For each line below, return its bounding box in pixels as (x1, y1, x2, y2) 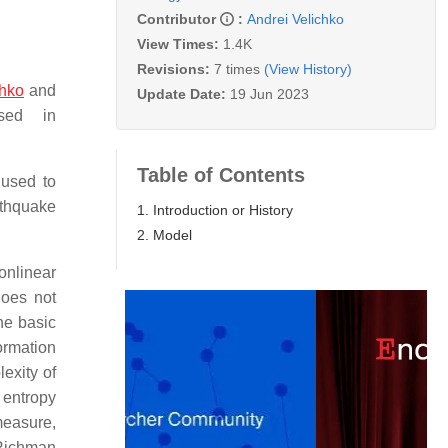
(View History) (264, 60, 352, 77)
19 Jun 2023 (230, 85, 309, 102)
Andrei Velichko (247, 10, 344, 27)
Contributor (137, 10, 220, 27)
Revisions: (137, 60, 214, 77)
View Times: (137, 35, 223, 52)
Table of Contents (137, 163, 305, 186)
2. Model (137, 226, 192, 243)
